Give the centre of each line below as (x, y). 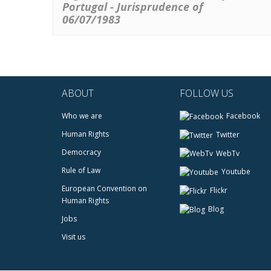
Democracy (81, 152)
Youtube (236, 172)
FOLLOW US (206, 93)
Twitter (227, 134)
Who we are (82, 116)
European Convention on (104, 188)
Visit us (73, 237)
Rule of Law (81, 170)
